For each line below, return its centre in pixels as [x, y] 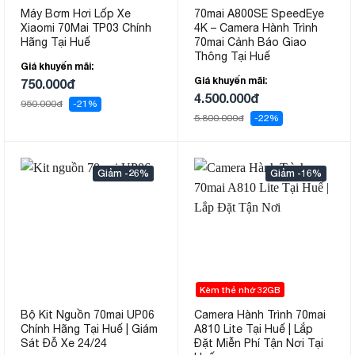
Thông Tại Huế [232, 56]
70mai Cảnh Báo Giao [250, 42]
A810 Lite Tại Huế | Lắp [253, 329]
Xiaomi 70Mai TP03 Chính [86, 27]
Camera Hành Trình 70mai [260, 315]
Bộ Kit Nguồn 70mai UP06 [88, 315]
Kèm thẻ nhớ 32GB [240, 290]
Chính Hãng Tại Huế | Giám [89, 329]
